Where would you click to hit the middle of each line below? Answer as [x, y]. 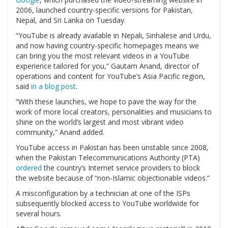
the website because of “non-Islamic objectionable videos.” [113, 178]
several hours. [39, 214]
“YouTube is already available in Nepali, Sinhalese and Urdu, [113, 36]
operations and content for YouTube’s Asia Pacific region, [110, 76]
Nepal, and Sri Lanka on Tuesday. [71, 20]
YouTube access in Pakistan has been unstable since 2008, [112, 148]
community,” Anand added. [60, 132]
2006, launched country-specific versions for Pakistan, [104, 10]
